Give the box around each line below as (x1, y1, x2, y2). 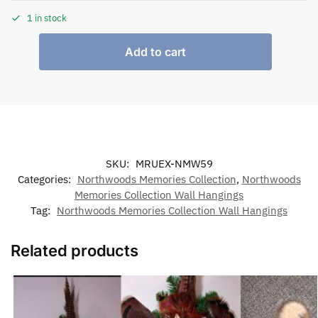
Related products (11, 241, 138, 260)
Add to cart (125, 44, 186, 59)
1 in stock (27, 11, 67, 24)
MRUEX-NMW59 (135, 156, 213, 170)
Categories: (17, 172, 74, 186)
